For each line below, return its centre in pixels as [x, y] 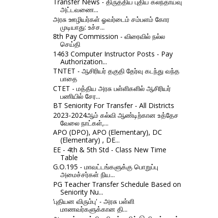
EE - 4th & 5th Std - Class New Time [109, 149]
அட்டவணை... [79, 10]
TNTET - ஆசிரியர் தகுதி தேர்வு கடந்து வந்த [116, 71]
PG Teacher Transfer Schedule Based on [117, 184]
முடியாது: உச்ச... [82, 27]
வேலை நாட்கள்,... [84, 123]
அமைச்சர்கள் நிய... [87, 175]
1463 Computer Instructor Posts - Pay [113, 54]
